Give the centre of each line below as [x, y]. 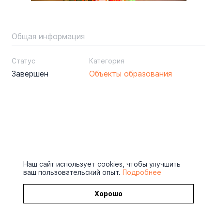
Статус [23, 61]
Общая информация [48, 37]
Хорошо [108, 194]
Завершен [30, 74]
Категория [107, 61]
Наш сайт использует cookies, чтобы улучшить [102, 164]
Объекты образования [131, 74]
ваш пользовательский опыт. [73, 172]
